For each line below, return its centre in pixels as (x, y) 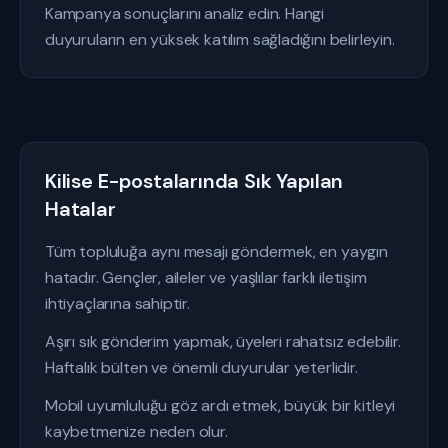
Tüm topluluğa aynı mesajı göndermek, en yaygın (216, 251)
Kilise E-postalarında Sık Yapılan (194, 181)
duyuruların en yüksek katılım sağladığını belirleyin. (220, 39)
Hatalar (80, 209)
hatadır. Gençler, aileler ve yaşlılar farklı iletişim (206, 277)
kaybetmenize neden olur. (136, 431)
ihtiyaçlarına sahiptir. (117, 303)
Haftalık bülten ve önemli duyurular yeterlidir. (201, 367)
